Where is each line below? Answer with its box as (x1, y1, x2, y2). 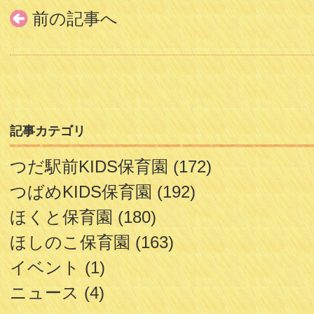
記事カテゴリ (10, 123, 86, 138)
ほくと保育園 (10, 207, 114, 227)
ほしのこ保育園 (10, 233, 131, 252)
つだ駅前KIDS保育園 (10, 157, 169, 177)
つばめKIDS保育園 (10, 182, 153, 202)
